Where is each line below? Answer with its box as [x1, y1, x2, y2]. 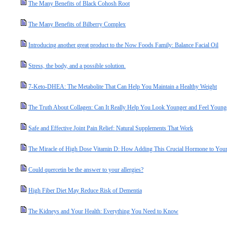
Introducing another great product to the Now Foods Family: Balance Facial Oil [28, 42, 218, 49]
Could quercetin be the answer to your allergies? [28, 166, 143, 173]
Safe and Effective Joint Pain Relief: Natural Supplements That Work [28, 125, 193, 132]
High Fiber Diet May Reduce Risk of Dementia [28, 187, 142, 194]
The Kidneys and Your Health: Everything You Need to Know [28, 208, 178, 215]
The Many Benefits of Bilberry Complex [28, 21, 126, 28]
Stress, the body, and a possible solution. [28, 62, 126, 69]
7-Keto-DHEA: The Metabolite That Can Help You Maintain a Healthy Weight [28, 83, 217, 90]
